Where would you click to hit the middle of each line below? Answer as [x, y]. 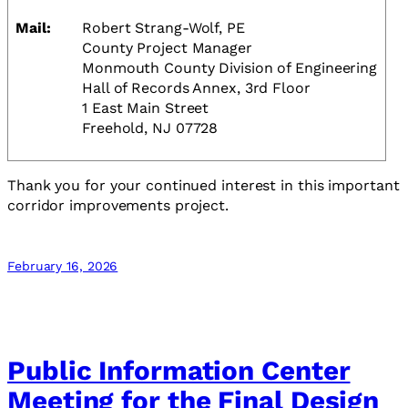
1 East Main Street [146, 108]
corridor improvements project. [118, 206]
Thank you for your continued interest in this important [204, 186]
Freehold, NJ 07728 [150, 128]
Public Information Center [179, 370]
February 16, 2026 [63, 266]
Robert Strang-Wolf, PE [163, 28]
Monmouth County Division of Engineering [230, 68]
